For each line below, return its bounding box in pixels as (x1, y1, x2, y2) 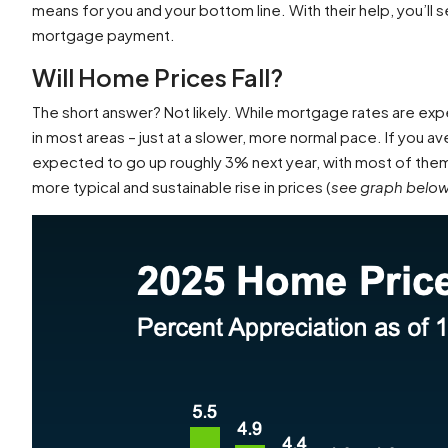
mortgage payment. (32, 25, 175, 44)
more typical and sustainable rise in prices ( (32, 177, 331, 196)
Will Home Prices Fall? (32, 62, 283, 92)
